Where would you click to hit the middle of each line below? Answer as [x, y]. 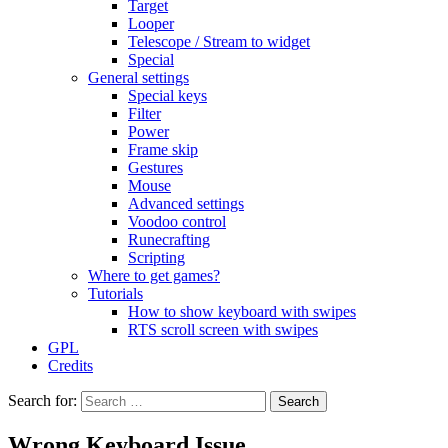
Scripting [156, 257]
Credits [70, 365]
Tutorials [115, 293]
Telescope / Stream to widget [219, 41]
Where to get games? [154, 275]
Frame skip [163, 149]
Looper [151, 23]
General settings [138, 77]
